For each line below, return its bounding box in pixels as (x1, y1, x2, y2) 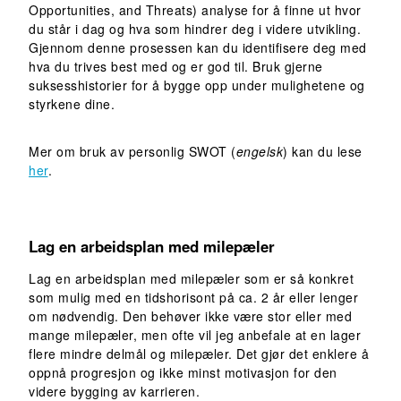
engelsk (235, 141, 283, 160)
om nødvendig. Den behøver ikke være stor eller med (29, 306, 352, 325)
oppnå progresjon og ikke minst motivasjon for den (29, 363, 337, 381)
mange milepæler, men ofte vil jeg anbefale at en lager (29, 325, 361, 344)
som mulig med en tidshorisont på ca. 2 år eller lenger (29, 287, 358, 306)
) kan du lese (283, 141, 363, 160)
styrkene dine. (29, 94, 115, 113)
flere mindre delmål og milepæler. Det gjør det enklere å (29, 344, 369, 363)
